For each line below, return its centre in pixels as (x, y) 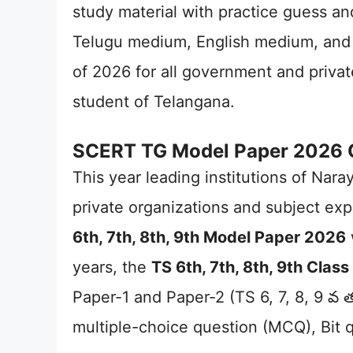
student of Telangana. (154, 102)
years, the (112, 267)
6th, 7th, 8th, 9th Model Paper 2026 (209, 237)
